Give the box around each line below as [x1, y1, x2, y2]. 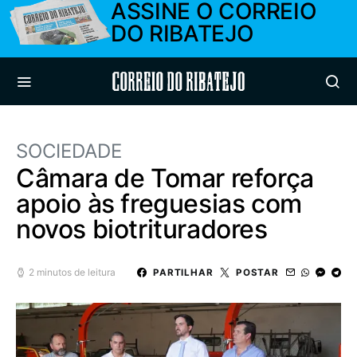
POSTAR [235, 266, 279, 278]
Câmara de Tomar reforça [16, 163, 314, 194]
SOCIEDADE [16, 139, 122, 163]
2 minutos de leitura [29, 266, 116, 278]
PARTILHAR [152, 266, 214, 278]
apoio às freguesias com [16, 188, 302, 219]
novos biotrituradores [16, 214, 268, 245]
